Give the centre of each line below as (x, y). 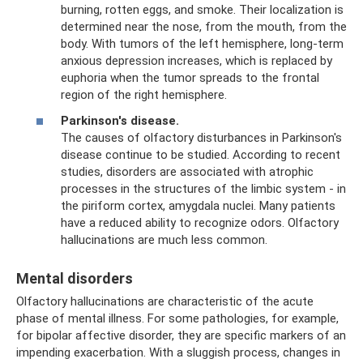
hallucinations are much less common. (164, 239)
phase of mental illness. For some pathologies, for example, (177, 318)
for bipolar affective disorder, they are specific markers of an (181, 335)
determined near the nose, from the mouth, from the (204, 27)
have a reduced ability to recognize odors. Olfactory (200, 222)
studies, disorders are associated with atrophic (187, 171)
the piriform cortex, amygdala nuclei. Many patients (198, 205)
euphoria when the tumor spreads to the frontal (190, 78)
